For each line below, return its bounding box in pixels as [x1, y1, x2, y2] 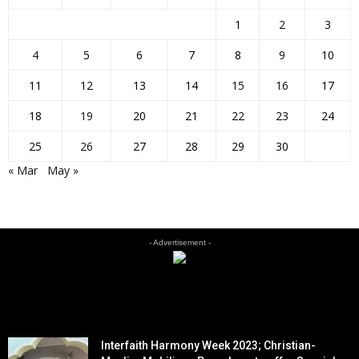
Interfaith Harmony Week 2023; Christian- [101, 339, 316, 352]
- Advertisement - [148, 238, 211, 247]
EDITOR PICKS [18, 302, 111, 319]
